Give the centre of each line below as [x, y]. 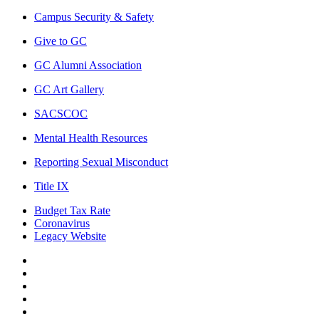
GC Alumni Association [88, 65]
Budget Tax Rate [72, 210]
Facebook [56, 259]
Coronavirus [62, 223]
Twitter [49, 272]
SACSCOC [61, 113]
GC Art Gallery [69, 89]
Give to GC [61, 41]
